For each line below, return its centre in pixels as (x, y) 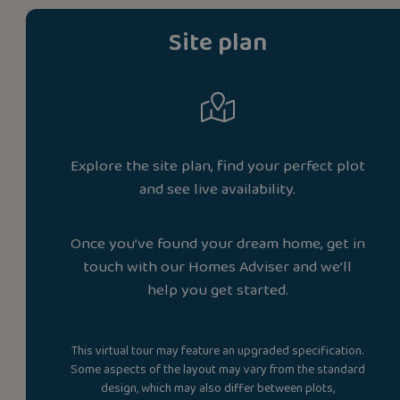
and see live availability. (218, 189)
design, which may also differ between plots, (217, 388)
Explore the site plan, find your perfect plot (217, 166)
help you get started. (217, 290)
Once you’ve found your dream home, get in (217, 243)
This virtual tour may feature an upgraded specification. (218, 350)
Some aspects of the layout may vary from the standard (217, 369)
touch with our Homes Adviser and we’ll (218, 267)
